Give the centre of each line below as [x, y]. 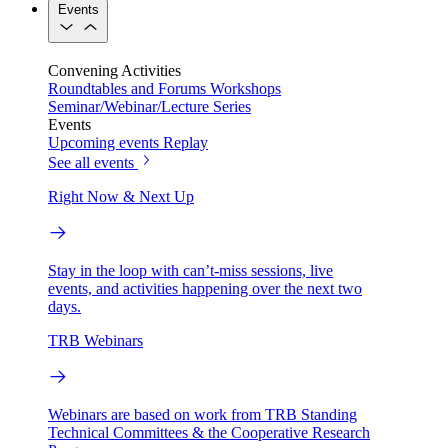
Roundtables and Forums [127, 88]
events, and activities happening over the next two [205, 288]
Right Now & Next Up [121, 196]
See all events [91, 162]
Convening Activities [114, 70]
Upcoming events [103, 142]
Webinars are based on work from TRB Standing [202, 414]
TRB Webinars [95, 340]
